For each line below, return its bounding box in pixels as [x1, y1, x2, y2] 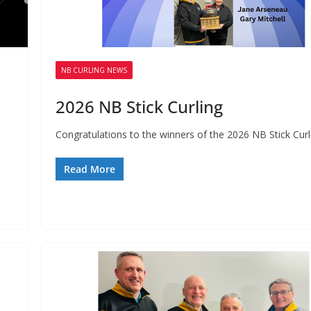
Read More [64, 162, 116, 176]
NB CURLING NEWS [61, 65, 128, 76]
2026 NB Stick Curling [56, 95, 224, 119]
